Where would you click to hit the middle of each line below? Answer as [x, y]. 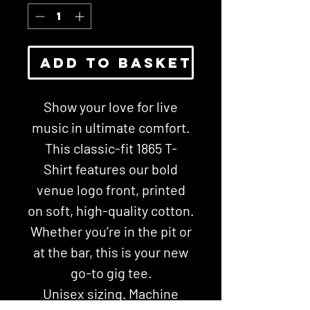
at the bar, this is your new [111, 252]
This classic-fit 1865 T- [111, 148]
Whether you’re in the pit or [111, 231]
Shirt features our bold [111, 169]
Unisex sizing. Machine [111, 293]
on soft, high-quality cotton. [111, 210]
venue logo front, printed [111, 190]
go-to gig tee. [111, 273]
